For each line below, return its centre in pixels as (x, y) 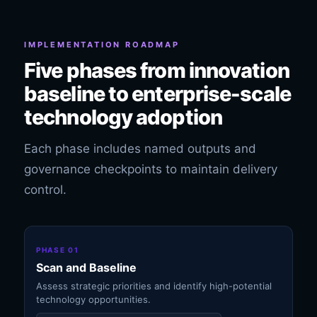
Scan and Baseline (86, 267)
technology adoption (123, 117)
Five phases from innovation (157, 70)
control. (45, 190)
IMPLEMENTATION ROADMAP (102, 45)
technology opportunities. (93, 299)
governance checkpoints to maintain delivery (151, 169)
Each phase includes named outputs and (140, 149)
